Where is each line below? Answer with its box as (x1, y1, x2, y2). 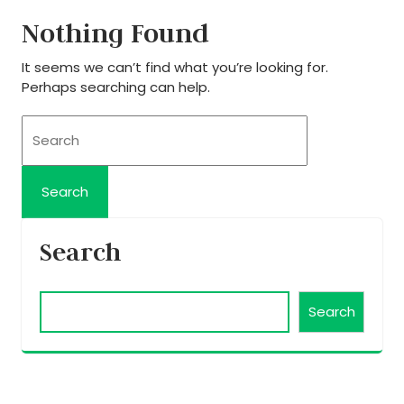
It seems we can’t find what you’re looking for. (22, 58, 328, 78)
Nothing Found (22, 16, 209, 50)
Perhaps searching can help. (22, 78, 210, 97)
